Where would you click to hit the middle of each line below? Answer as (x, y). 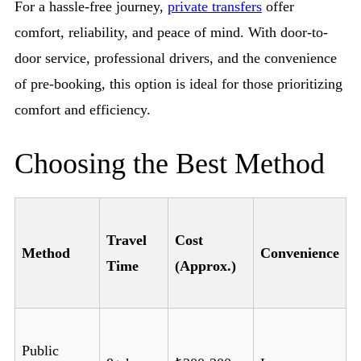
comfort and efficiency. (83, 110)
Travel (127, 241)
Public (40, 351)
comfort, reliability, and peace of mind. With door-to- (171, 33)
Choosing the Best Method (170, 164)
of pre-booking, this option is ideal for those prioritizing (178, 84)
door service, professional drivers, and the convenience (176, 58)
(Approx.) (205, 266)
